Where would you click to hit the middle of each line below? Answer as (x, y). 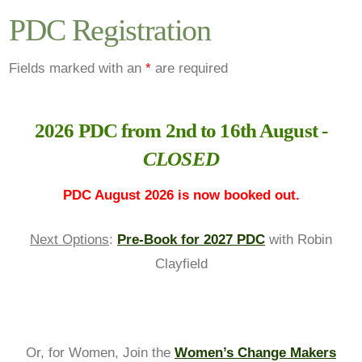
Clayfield (181, 263)
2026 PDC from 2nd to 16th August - (181, 131)
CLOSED (181, 159)
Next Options (69, 239)
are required (190, 68)
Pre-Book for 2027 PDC (191, 239)
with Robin (299, 239)
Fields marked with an (78, 68)
